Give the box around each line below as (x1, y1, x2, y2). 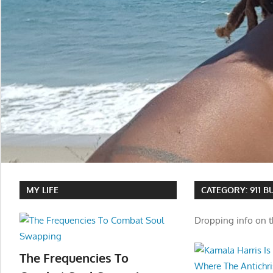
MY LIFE (26, 185, 59, 196)
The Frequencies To (19, 249, 129, 266)
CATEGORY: (201, 185, 250, 196)
